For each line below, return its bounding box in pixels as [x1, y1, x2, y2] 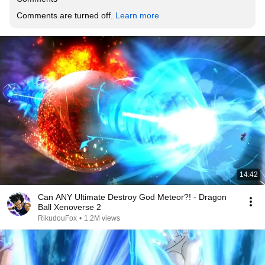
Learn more [115, 11, 159, 20]
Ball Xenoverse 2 [38, 202, 101, 212]
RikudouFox [38, 214, 77, 222]
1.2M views [84, 214, 120, 222]
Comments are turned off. [17, 11, 115, 20]
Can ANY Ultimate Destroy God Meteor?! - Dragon [38, 192, 227, 202]
